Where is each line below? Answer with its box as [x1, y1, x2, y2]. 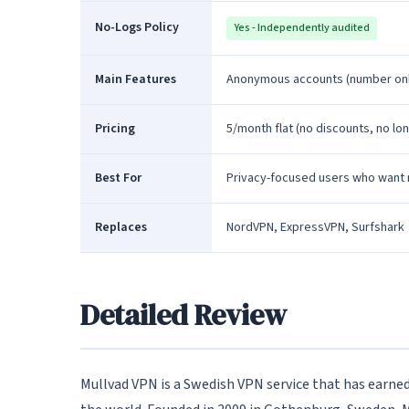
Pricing [95, 120, 135, 138]
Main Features [95, 70, 176, 89]
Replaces [95, 218, 147, 236]
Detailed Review [80, 295, 287, 335]
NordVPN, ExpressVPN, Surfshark [226, 218, 404, 236]
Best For [95, 169, 142, 187]
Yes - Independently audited [234, 20, 370, 36]
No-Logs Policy [95, 18, 179, 37]
